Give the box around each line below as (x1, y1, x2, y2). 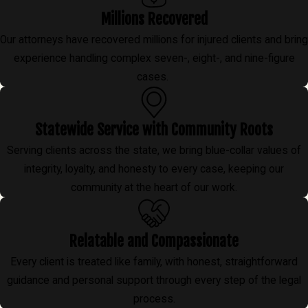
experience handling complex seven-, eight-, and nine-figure (13, 52, 295, 65)
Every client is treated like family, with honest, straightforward (10, 256, 298, 269)
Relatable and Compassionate (69, 232, 239, 251)
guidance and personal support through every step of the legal (7, 274, 301, 287)
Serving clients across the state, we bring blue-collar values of (7, 144, 301, 157)
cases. (137, 70, 171, 83)
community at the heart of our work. (71, 181, 237, 195)
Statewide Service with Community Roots (35, 120, 273, 140)
